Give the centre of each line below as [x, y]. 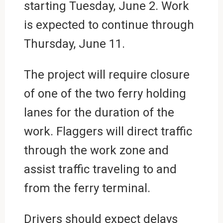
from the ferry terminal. [87, 188]
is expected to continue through [109, 25]
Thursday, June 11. [74, 44]
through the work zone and [96, 150]
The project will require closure [107, 74]
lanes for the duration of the [99, 112]
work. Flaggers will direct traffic [108, 131]
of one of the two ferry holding [105, 93]
